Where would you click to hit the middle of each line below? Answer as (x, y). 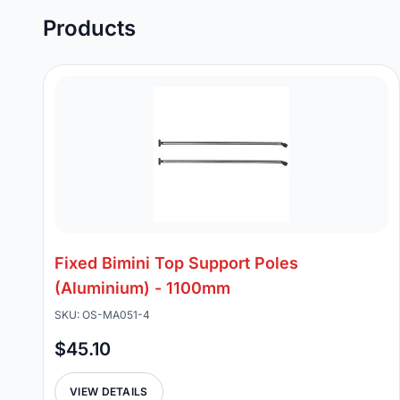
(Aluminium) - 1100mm (142, 288)
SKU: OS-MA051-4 (102, 315)
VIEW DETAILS (109, 392)
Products (89, 28)
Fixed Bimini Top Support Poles (176, 263)
